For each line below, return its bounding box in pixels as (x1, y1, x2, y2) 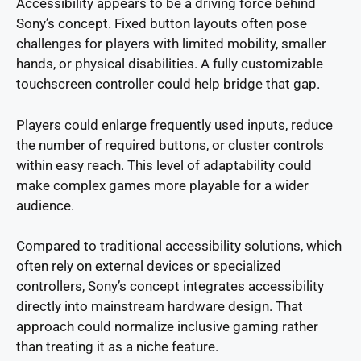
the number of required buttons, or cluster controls (16, 136, 324, 153)
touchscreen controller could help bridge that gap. (16, 76, 320, 93)
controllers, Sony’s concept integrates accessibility (16, 278, 324, 295)
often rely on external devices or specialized (16, 258, 281, 275)
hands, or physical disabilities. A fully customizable (16, 56, 323, 73)
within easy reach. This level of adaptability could (16, 156, 312, 173)
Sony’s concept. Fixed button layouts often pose (16, 15, 307, 32)
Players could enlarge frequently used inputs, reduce (16, 116, 333, 133)
